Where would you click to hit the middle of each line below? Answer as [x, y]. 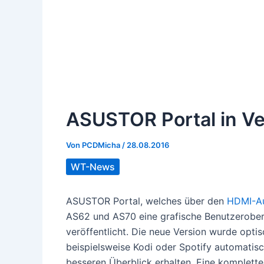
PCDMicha [102, 145]
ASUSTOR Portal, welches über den [146, 201]
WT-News [93, 167]
